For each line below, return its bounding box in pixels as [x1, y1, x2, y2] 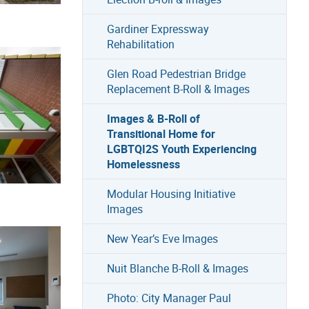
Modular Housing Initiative [106, 186, 235, 201]
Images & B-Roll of [106, 110, 200, 126]
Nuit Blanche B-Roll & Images [106, 260, 248, 276]
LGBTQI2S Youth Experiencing [106, 141, 257, 157]
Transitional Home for [106, 126, 215, 141]
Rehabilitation [106, 36, 175, 52]
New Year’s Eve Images [106, 230, 218, 246]
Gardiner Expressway [106, 21, 209, 37]
